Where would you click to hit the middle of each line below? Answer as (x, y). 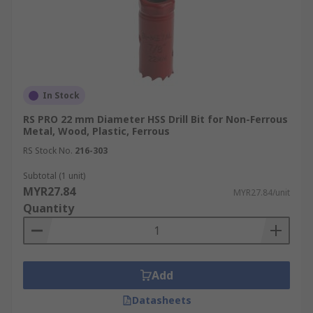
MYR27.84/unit (262, 192)
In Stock (61, 95)
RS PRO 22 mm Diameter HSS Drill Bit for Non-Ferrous (155, 119)
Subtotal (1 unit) (54, 176)
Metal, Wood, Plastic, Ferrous (96, 131)
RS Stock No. (48, 151)
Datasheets (161, 300)
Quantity (49, 208)
